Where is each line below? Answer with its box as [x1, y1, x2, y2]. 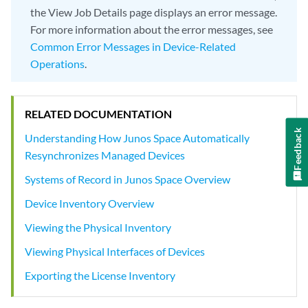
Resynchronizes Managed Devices [25, 148, 185, 162]
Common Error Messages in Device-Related [30, 40, 236, 53]
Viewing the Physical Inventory [25, 220, 171, 234]
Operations [30, 57, 85, 70]
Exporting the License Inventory [25, 268, 175, 282]
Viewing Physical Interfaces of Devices [25, 244, 205, 258]
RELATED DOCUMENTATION [25, 107, 172, 120]
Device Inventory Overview [25, 196, 154, 210]
